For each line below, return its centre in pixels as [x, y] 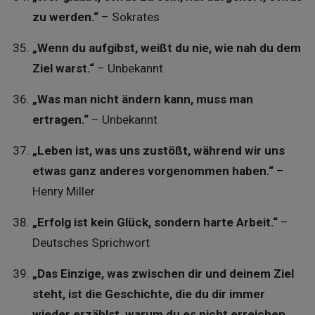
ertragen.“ [60, 120]
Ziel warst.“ [63, 69]
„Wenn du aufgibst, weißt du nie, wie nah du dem [166, 48]
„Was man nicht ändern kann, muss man [142, 99]
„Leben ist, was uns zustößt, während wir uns [158, 151]
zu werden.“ [65, 17]
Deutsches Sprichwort [91, 243]
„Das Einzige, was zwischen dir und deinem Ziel [163, 274]
